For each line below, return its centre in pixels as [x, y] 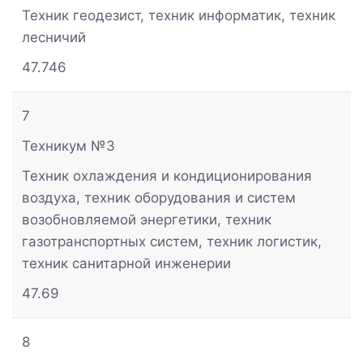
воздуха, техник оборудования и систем [159, 197]
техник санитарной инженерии [126, 263]
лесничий [54, 37]
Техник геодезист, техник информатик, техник [179, 15]
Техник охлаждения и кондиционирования [167, 175]
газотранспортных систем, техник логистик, [172, 241]
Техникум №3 [68, 145]
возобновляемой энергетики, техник [147, 219]
